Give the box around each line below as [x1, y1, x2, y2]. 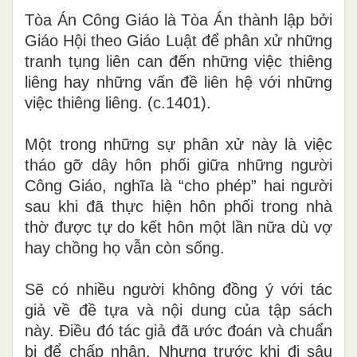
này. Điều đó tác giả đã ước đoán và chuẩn [25, 321, 332, 339]
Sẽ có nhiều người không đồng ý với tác [25, 280, 332, 298]
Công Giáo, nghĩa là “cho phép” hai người [25, 176, 332, 194]
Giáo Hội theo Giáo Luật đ [25, 31, 210, 49]
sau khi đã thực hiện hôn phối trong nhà [25, 197, 332, 215]
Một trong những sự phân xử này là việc [25, 135, 332, 153]
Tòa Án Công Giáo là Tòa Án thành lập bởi [25, 10, 332, 29]
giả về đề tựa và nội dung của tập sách [25, 300, 332, 319]
